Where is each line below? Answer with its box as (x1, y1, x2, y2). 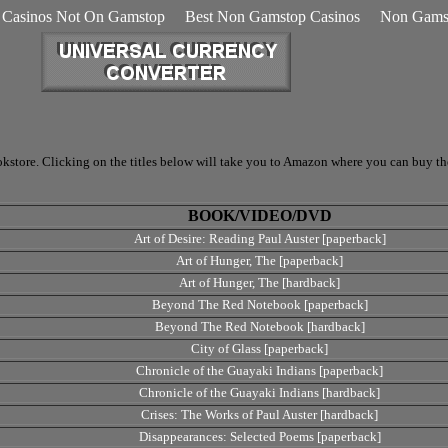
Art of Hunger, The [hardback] (179, 275, 340, 290)
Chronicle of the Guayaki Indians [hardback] (139, 385, 380, 400)
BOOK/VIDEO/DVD (187, 207, 332, 224)
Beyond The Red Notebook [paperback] (151, 297, 368, 312)
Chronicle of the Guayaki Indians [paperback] (136, 363, 383, 378)
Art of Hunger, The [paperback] (176, 253, 343, 268)
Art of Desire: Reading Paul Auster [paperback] (133, 231, 386, 246)
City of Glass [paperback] (191, 341, 328, 356)
